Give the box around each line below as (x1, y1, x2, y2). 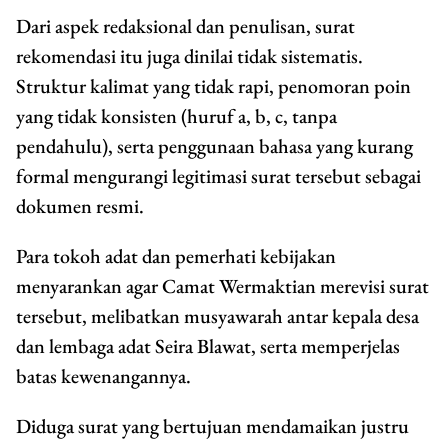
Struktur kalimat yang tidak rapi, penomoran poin (16, 73, 411, 100)
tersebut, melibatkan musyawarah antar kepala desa (16, 303, 419, 330)
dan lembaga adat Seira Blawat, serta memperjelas (16, 333, 400, 360)
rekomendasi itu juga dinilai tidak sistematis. (16, 43, 363, 70)
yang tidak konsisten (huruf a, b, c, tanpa (16, 103, 337, 130)
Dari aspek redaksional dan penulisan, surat (16, 13, 355, 40)
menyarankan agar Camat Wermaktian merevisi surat (16, 273, 429, 300)
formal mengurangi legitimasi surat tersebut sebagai (16, 163, 421, 190)
